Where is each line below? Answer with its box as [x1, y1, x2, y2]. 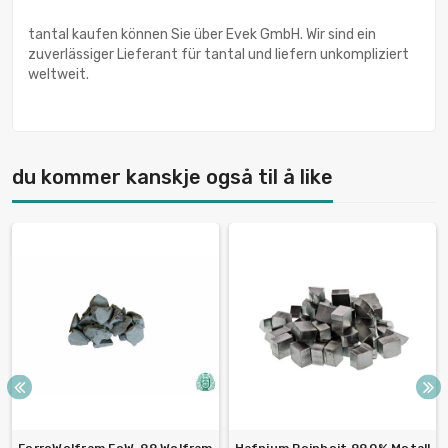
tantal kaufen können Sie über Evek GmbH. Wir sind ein [28, 26, 376, 44]
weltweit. [28, 66, 89, 84]
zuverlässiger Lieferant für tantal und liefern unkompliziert [28, 46, 409, 64]
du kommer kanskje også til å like [12, 165, 333, 190]
